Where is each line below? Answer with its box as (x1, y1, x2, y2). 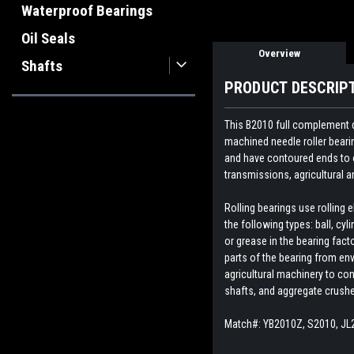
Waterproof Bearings (21, 2, 153, 20)
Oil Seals (21, 29, 75, 47)
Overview (258, 47, 300, 60)
